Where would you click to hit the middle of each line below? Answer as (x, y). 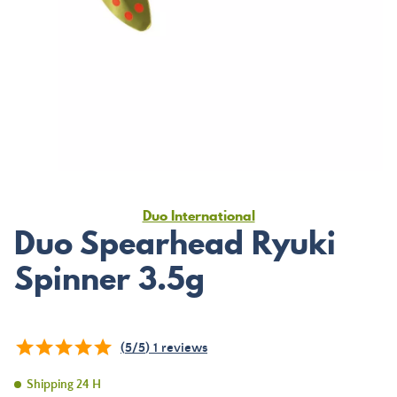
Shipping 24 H (64, 385)
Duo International (198, 215)
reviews (183, 348)
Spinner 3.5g (109, 278)
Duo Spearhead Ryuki (175, 243)
